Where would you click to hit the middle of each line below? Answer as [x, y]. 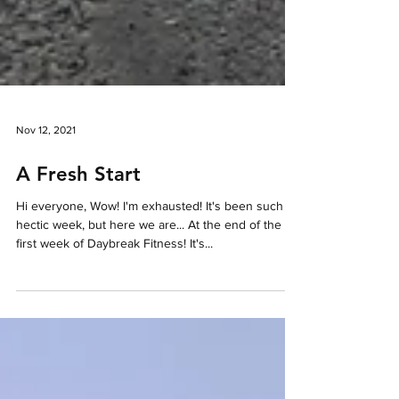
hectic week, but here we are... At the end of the [149, 254]
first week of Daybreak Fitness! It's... [114, 273]
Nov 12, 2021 [46, 159]
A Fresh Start [78, 204]
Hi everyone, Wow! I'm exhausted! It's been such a [155, 235]
